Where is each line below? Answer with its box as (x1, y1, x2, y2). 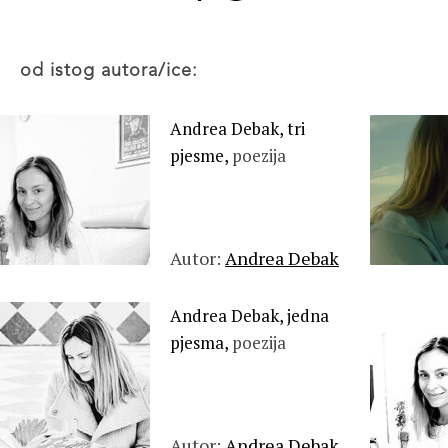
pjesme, (170, 144, 232, 167)
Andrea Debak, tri (170, 117, 305, 140)
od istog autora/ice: (32, 62, 198, 80)
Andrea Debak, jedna (170, 304, 329, 327)
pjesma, (170, 331, 232, 354)
